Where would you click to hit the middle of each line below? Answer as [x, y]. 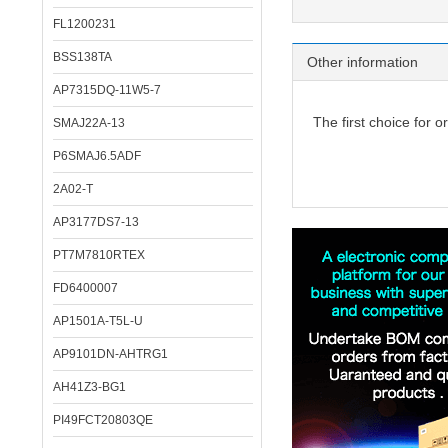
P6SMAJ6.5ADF [97, 156]
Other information [362, 62]
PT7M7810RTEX [99, 255]
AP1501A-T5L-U [98, 321]
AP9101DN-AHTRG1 [110, 354]
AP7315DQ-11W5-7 [107, 90]
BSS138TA [82, 57]
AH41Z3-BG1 [89, 387]
